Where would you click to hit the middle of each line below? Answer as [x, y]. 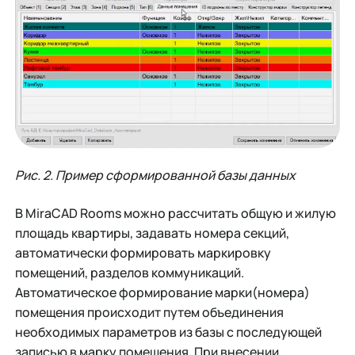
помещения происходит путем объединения [149, 312]
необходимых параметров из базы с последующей [168, 332]
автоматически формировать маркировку [143, 252]
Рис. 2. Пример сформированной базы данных [155, 176]
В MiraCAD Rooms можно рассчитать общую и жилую [175, 213]
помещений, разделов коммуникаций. [129, 272]
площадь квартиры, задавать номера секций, [152, 233]
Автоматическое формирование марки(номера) [162, 292]
